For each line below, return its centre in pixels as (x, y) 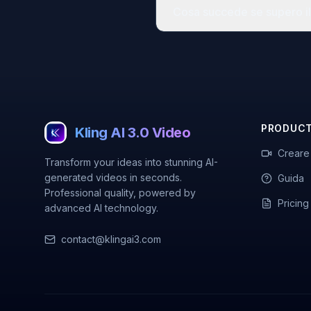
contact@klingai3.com (111, 239)
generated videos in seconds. (113, 177)
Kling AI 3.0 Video (133, 133)
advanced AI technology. (101, 208)
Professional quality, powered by (120, 193)
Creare (294, 153)
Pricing (293, 203)
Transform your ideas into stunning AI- (131, 162)
